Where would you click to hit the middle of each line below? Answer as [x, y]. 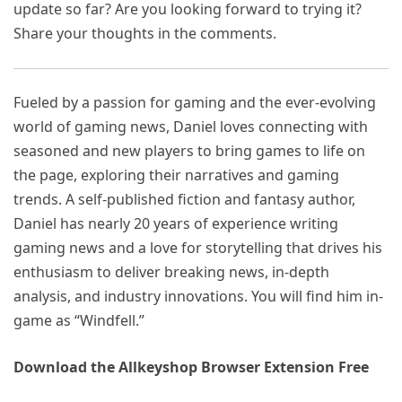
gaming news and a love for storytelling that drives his [198, 247]
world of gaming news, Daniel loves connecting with [191, 126]
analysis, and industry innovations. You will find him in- [198, 296]
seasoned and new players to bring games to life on [189, 150]
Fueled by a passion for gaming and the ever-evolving [195, 102]
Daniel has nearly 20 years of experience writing [176, 223]
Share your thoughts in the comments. [145, 33]
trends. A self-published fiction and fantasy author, [184, 199]
